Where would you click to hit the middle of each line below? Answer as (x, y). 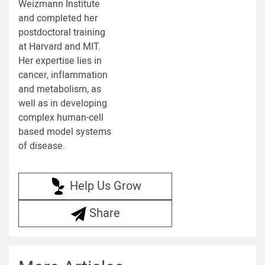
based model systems (65, 132)
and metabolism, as (60, 90)
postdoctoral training (62, 33)
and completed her (58, 19)
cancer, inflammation (63, 75)
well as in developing (63, 104)
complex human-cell (61, 118)
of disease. (42, 146)
